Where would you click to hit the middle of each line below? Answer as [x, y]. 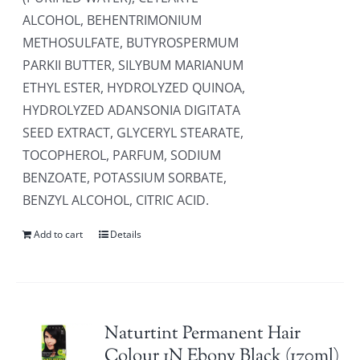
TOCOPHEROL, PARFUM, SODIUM [122, 155]
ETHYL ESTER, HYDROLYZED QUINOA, [134, 88]
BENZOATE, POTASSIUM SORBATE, [125, 178]
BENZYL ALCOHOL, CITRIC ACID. [116, 200]
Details [126, 234]
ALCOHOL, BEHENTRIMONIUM [112, 20]
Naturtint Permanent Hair [203, 334]
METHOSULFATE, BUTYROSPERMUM [131, 43]
